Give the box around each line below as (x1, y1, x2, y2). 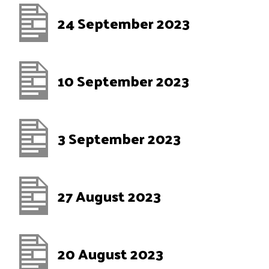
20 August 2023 (58, 240, 163, 267)
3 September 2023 (58, 125, 181, 151)
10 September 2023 (58, 67, 189, 94)
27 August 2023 (58, 183, 161, 209)
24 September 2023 (58, 10, 190, 36)
